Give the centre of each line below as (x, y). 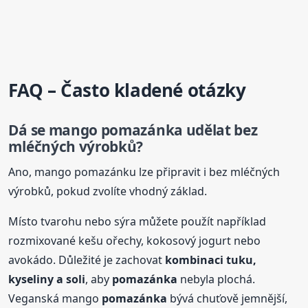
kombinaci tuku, (211, 260)
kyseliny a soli (47, 279)
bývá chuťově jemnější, (228, 298)
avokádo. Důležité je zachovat (87, 260)
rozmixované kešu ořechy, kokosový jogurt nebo (135, 240)
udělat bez (220, 130)
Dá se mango (55, 130)
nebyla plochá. (217, 279)
